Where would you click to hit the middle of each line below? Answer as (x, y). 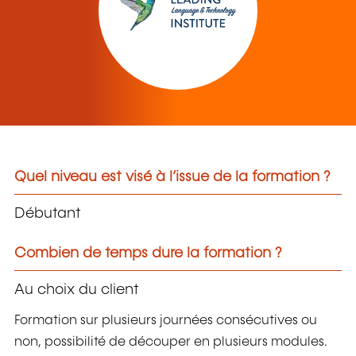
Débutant (48, 213)
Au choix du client (77, 290)
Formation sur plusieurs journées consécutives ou (166, 321)
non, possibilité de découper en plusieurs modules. (171, 342)
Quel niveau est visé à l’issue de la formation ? (172, 178)
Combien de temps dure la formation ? (148, 253)
